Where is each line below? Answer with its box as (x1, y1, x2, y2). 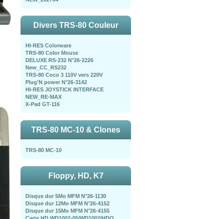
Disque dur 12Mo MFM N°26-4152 (25, 200, 109, 206)
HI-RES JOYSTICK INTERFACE (25, 87, 104, 92)
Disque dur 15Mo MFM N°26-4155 (25, 208, 109, 214)
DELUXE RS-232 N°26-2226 (25, 57, 93, 63)
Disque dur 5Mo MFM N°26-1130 (25, 193, 106, 199)
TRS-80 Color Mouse (25, 50, 78, 56)
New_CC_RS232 (25, 65, 66, 70)
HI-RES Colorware (25, 43, 71, 48)
